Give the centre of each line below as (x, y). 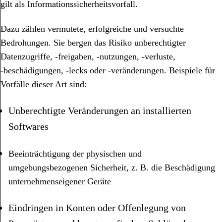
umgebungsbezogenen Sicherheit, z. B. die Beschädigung (112, 168)
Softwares (28, 126)
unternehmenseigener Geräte (60, 182)
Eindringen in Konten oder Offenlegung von (97, 207)
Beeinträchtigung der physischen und (75, 154)
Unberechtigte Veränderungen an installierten (100, 110)
